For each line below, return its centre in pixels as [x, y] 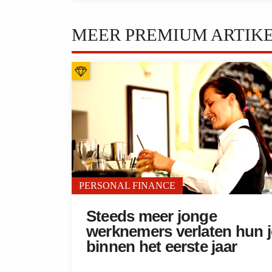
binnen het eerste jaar [162, 246]
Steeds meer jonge [151, 216]
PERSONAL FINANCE [127, 185]
